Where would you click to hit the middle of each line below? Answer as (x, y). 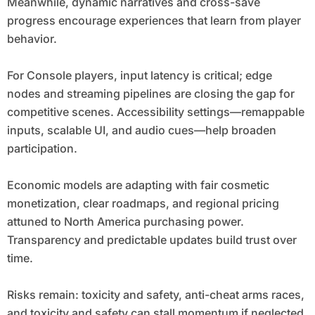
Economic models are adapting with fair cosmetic (138, 185)
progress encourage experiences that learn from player (154, 21)
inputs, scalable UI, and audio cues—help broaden (141, 130)
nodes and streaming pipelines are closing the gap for (150, 94)
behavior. (32, 39)
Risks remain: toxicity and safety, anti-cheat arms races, (155, 295)
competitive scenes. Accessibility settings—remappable (155, 112)
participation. (42, 149)
